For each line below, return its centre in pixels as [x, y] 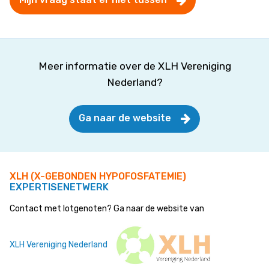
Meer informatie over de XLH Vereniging [134, 66]
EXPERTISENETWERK [59, 187]
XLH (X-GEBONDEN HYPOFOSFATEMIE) [98, 176]
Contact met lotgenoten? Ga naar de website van [107, 208]
